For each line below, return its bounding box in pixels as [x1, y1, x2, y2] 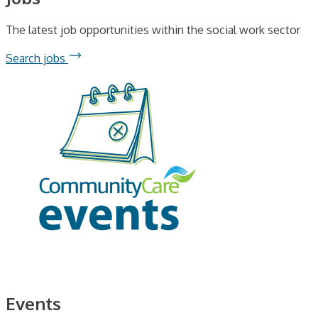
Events [6, 292, 61, 314]
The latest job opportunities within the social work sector [6, 23, 300, 37]
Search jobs [6, 51, 65, 65]
